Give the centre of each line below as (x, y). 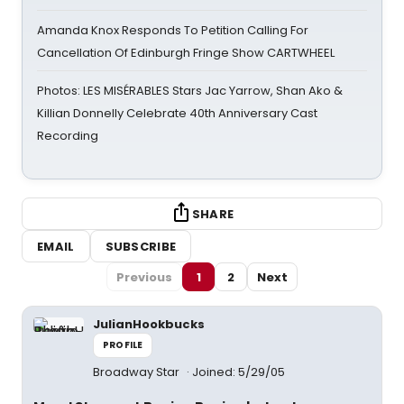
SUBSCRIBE (141, 246)
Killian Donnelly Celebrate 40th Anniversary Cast (177, 113)
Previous (144, 277)
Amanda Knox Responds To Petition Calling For (173, 30)
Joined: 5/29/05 (239, 372)
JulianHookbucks (149, 324)
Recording (68, 136)
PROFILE (123, 345)
